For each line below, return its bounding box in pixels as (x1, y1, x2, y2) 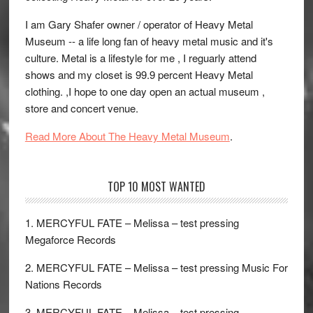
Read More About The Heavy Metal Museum (24, 129, 230, 143)
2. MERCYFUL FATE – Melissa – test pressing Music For (24, 260, 288, 275)
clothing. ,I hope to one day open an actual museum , (24, 84, 265, 99)
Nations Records (24, 277, 102, 291)
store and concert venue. (24, 101, 138, 115)
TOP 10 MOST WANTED (107, 178, 205, 195)
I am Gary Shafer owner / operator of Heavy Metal (24, 17, 253, 31)
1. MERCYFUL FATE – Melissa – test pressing (24, 215, 239, 230)
